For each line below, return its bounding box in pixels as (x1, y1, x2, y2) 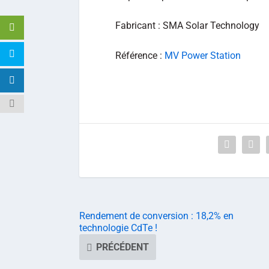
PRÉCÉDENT (96, 241, 149, 253)
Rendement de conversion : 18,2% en (79, 210, 234, 222)
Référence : (115, 49, 165, 61)
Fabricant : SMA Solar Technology (115, 20, 259, 32)
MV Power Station (165, 49, 241, 61)
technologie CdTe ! (79, 222, 157, 234)
